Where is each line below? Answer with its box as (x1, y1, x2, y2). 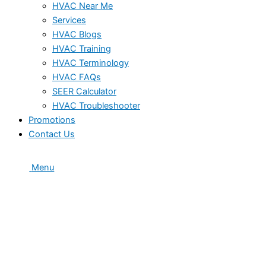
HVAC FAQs (52, 71, 101, 83)
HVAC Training (52, 43, 111, 54)
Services (52, 14, 86, 26)
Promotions (28, 114, 75, 125)
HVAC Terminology (52, 57, 129, 68)
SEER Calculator (52, 85, 116, 97)
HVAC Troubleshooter (52, 100, 140, 111)
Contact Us (28, 128, 75, 140)
